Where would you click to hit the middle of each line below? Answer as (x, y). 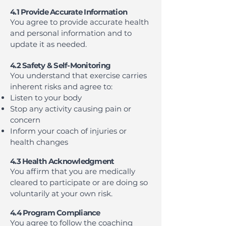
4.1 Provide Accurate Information (69, 12)
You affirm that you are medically (73, 171)
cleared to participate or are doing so (79, 182)
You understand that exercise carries (78, 75)
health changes (39, 142)
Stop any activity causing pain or (71, 109)
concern (25, 120)
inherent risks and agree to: (61, 87)
